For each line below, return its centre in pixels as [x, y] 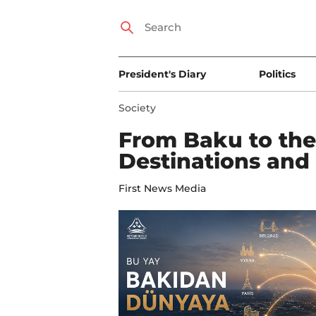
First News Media [162, 188]
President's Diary [162, 74]
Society [137, 108]
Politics [277, 74]
